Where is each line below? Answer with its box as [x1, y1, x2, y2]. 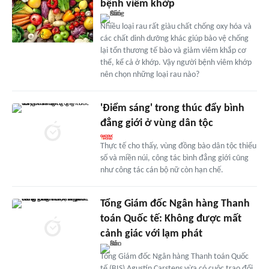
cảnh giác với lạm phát [100, 228, 202, 240]
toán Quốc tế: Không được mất [100, 213, 241, 225]
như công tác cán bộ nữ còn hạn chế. [100, 165, 223, 175]
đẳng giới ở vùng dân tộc [100, 117, 213, 129]
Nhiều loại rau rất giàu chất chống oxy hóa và [100, 22, 252, 31]
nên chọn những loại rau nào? [100, 70, 199, 79]
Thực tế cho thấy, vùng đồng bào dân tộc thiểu [100, 141, 256, 151]
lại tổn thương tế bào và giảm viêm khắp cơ [100, 46, 246, 55]
